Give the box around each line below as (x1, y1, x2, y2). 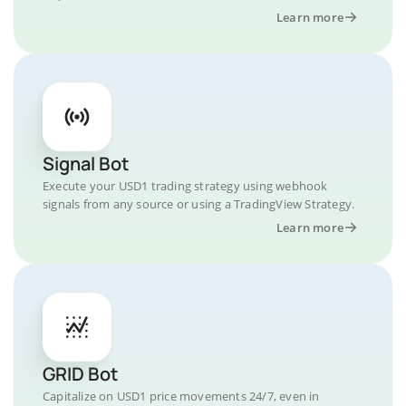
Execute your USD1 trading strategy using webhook (43, 178, 328, 194)
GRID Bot (43, 362, 118, 386)
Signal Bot (43, 151, 129, 176)
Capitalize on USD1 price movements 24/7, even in (43, 388, 320, 404)
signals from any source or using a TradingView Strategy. (43, 196, 355, 212)
